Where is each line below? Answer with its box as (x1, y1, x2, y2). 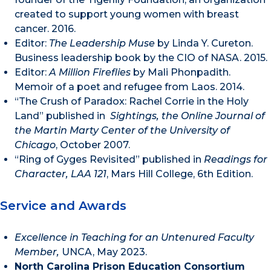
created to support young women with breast (15, 8, 239, 20)
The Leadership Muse (49, 37, 155, 49)
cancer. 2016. (15, 22, 76, 34)
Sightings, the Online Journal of (110, 109, 265, 122)
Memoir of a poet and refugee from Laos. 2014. (15, 80, 244, 93)
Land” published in (15, 109, 110, 122)
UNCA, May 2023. (62, 246, 147, 258)
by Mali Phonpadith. (131, 66, 233, 78)
